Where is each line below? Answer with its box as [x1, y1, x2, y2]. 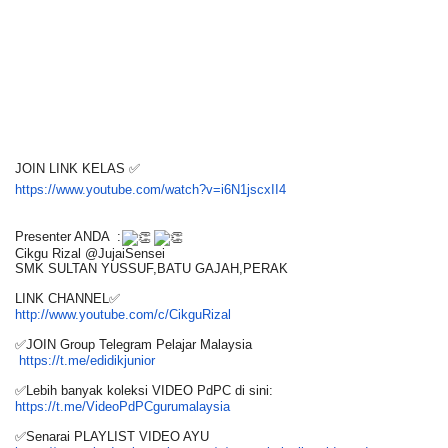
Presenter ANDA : [15, 229, 121, 244]
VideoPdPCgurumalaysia [86, 398, 230, 414]
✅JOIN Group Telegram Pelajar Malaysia [15, 336, 252, 352]
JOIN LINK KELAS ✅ [15, 161, 140, 176]
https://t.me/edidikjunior [19, 352, 155, 368]
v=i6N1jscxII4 [206, 182, 286, 197]
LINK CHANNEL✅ [15, 290, 120, 306]
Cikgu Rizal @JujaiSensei [15, 245, 165, 261]
